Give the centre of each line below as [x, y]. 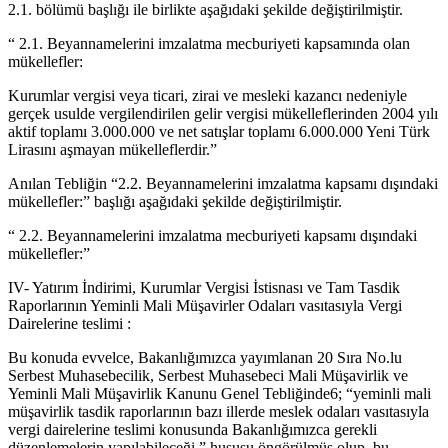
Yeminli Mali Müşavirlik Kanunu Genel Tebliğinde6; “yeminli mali [219, 393]
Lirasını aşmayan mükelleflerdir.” [112, 149]
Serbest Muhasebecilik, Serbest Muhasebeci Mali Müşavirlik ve [208, 375]
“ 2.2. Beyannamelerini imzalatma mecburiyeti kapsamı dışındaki [212, 235]
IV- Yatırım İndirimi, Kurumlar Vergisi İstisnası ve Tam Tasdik [204, 287]
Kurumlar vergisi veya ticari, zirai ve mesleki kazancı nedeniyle [207, 95]
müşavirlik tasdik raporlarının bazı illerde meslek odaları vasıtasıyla [218, 411]
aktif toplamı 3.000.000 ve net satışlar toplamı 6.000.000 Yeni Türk [219, 131]
